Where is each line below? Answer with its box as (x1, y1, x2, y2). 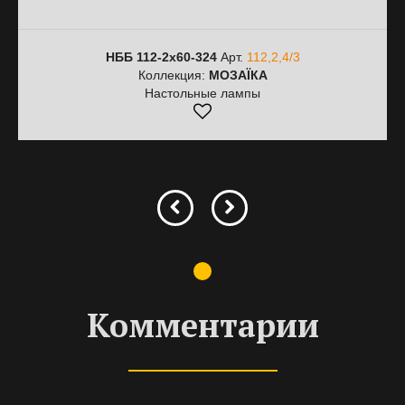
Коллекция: (137, 68, 209, 82)
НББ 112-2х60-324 (105, 50, 217, 64)
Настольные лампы (145, 86, 260, 100)
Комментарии (86, 304, 319, 346)
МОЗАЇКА (208, 68, 268, 82)
